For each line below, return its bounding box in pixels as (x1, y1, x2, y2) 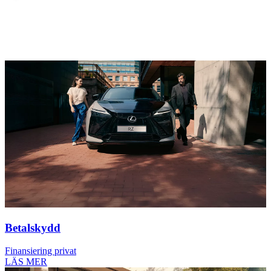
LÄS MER (5, 256, 47, 267)
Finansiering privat (5, 246, 76, 256)
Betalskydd (5, 221, 60, 234)
